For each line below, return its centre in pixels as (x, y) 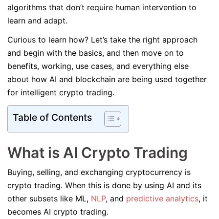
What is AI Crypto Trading (98, 153)
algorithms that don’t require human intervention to (102, 7)
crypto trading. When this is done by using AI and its (104, 185)
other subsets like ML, (49, 198)
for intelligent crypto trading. (62, 92)
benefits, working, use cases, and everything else (98, 66)
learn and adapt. (39, 21)
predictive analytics (162, 198)
